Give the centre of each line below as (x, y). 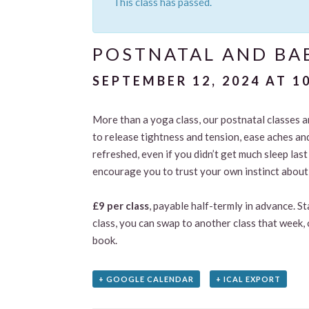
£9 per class (121, 205)
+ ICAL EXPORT (249, 279)
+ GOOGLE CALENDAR (147, 279)
